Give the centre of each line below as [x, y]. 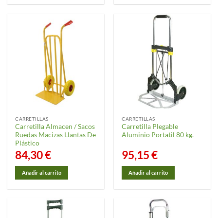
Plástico [27, 143]
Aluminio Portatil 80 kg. [158, 135]
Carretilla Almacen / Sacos [55, 127]
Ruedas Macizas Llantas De [56, 135]
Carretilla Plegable [150, 127]
